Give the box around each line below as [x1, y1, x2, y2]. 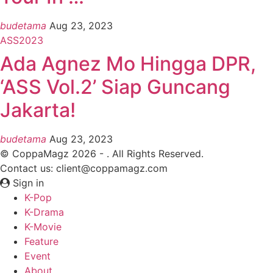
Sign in [10, 177, 44, 190]
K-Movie [24, 221, 62, 233]
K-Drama [24, 206, 64, 219]
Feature [24, 235, 58, 248]
